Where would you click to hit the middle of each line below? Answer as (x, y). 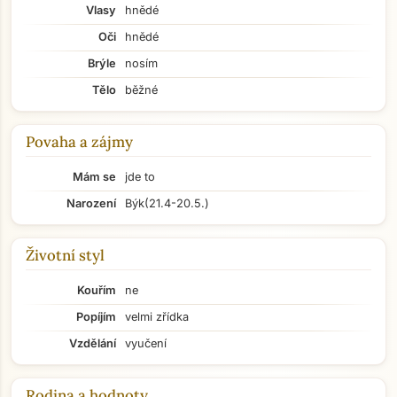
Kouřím (97, 290)
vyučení (146, 343)
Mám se (94, 177)
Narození (91, 203)
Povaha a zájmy (79, 142)
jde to (140, 177)
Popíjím (96, 317)
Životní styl (65, 255)
